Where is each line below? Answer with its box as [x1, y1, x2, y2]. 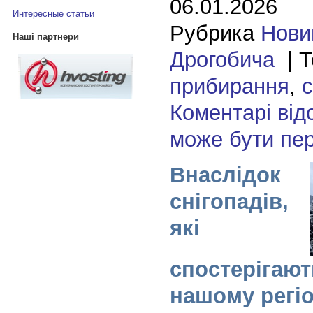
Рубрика [169, 20, 261, 45]
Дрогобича [169, 47, 275, 72]
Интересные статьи [12, 8, 94, 20]
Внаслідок [169, 162, 281, 187]
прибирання [169, 73, 289, 99]
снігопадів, [169, 189, 289, 214]
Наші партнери [12, 31, 79, 42]
